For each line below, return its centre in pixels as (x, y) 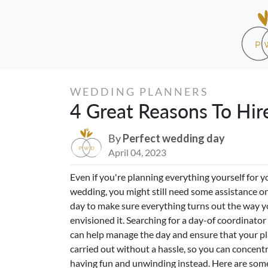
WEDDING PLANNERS (139, 91)
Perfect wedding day (174, 138)
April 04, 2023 (137, 152)
